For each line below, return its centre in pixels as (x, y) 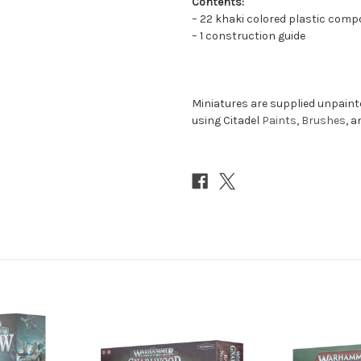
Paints (279, 120)
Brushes (324, 120)
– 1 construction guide (249, 35)
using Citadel (227, 120)
